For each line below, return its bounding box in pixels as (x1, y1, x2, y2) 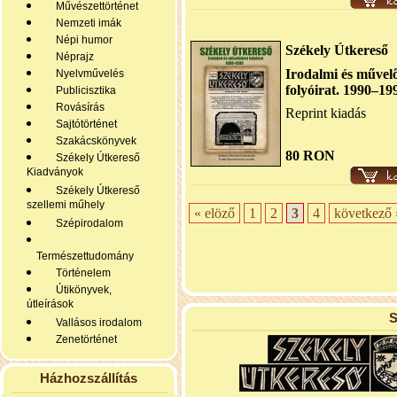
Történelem (51, 267, 111, 279)
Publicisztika (51, 84, 116, 97)
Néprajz (51, 51, 94, 63)
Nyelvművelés (51, 67, 124, 80)
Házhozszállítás (40, 370, 137, 385)
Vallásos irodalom (51, 316, 142, 329)
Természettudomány (31, 250, 134, 262)
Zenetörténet (51, 333, 117, 346)
